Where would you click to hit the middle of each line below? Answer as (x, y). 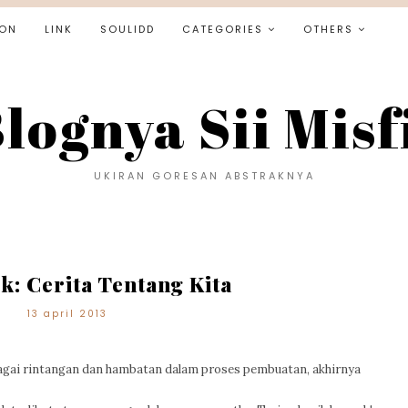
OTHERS (328, 29)
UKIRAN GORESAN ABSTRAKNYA (204, 176)
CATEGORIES (222, 29)
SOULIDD (127, 29)
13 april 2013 (67, 314)
